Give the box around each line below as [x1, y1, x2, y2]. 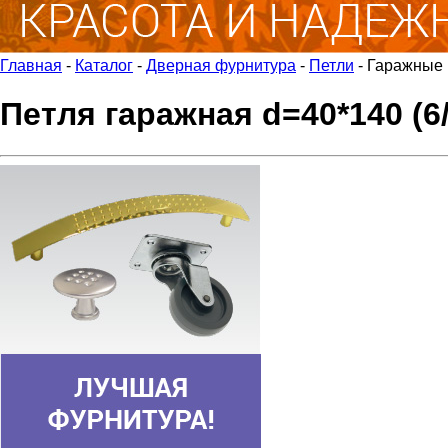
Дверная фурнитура [146, 57, 296, 74]
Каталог [75, 57, 133, 74]
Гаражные [367, 57, 443, 74]
